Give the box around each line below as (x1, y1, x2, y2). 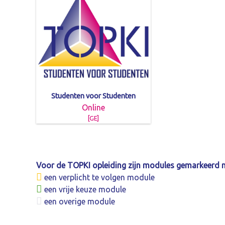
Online (82, 102, 105, 112)
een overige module (42, 197, 115, 206)
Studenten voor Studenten (51, 91, 136, 100)
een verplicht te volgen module (42, 173, 155, 182)
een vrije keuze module (42, 185, 126, 194)
